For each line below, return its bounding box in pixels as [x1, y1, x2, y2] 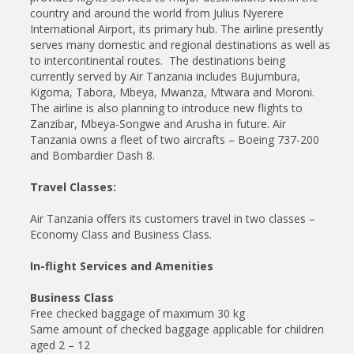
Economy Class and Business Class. [30, 226, 212, 242]
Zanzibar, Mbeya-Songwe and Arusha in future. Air [30, 115, 286, 131]
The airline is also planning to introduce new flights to [30, 100, 303, 115]
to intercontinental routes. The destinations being [30, 52, 285, 68]
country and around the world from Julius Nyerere [30, 5, 284, 21]
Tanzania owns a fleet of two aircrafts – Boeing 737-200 [30, 131, 319, 147]
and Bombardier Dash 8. [30, 147, 155, 163]
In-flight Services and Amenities [30, 258, 213, 273]
